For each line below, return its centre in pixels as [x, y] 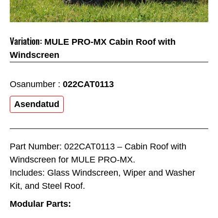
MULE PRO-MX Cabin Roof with [110, 42]
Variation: [26, 41]
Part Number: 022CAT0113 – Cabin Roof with [98, 146]
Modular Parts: [40, 204]
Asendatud [37, 104]
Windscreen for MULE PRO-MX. [73, 159]
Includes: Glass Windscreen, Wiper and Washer [102, 173]
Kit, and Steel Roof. [47, 186]
